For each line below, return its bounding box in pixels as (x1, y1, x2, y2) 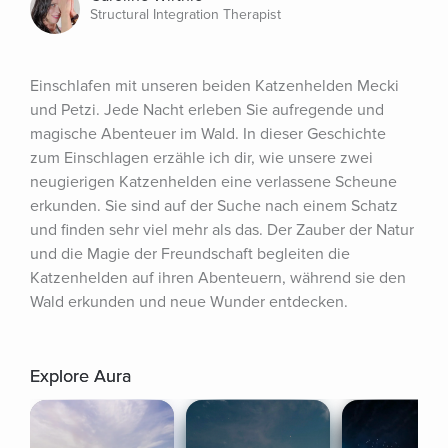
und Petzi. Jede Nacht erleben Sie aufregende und (30, 100, 384, 120)
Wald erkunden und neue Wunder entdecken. (30, 292, 348, 312)
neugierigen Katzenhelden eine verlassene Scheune (30, 172, 397, 192)
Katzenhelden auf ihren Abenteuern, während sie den (30, 268, 406, 288)
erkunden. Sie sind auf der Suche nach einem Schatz (30, 196, 398, 216)
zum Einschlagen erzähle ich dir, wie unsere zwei (30, 148, 373, 168)
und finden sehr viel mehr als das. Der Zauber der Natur (30, 220, 414, 240)
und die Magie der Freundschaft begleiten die (30, 244, 350, 264)
